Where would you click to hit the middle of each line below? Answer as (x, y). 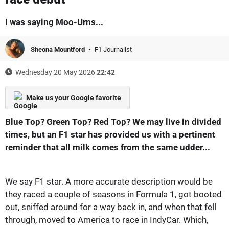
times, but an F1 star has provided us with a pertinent (110, 134)
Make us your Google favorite (74, 97)
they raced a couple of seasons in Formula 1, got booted (113, 194)
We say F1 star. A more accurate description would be (109, 181)
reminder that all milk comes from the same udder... (108, 147)
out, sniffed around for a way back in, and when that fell (111, 207)
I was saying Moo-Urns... (54, 22)
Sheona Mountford (59, 49)
